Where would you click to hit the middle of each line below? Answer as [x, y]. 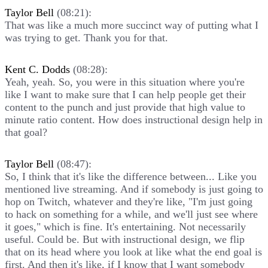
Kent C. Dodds [37, 69]
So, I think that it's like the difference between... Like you [131, 176]
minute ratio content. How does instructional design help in [134, 119]
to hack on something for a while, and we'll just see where [131, 214]
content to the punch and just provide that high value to [125, 107]
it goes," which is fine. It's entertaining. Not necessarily [125, 226]
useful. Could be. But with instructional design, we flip [125, 239]
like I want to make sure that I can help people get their [125, 94]
